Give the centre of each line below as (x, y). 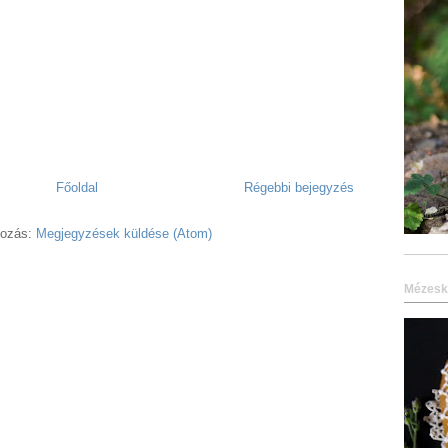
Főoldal (77, 187)
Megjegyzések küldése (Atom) (123, 233)
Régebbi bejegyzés (299, 187)
